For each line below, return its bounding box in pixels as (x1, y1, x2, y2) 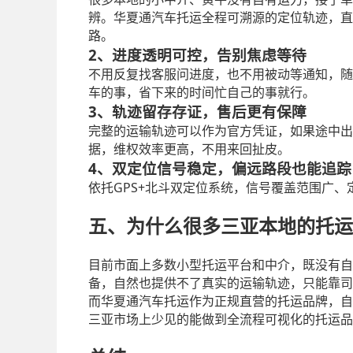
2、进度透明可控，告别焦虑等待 (88, 45, 307, 65)
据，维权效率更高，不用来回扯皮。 (88, 143, 290, 157)
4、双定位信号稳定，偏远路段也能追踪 (88, 158, 351, 179)
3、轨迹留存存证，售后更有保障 (88, 102, 307, 122)
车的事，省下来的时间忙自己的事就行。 (88, 86, 315, 100)
